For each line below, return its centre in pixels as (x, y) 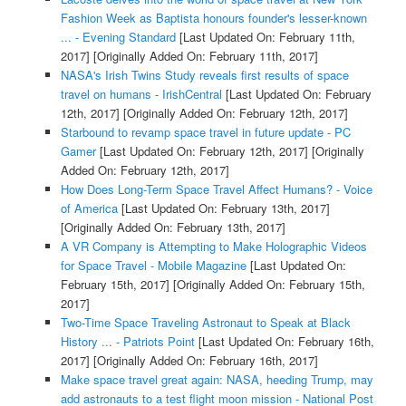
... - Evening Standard (118, 36)
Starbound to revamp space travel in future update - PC (205, 131)
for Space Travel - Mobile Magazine (153, 265)
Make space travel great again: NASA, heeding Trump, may (217, 379)
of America (89, 208)
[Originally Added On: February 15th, (267, 284)
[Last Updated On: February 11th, (265, 36)
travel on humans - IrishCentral (141, 93)
